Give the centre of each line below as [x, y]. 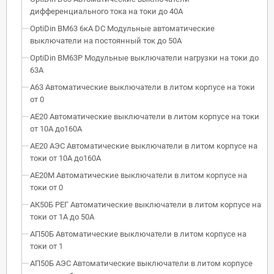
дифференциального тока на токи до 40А [106, 11]
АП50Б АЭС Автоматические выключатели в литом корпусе [141, 263]
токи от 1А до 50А [62, 217]
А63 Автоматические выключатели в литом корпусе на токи [143, 87]
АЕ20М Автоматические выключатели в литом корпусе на [139, 175]
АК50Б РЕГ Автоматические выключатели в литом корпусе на [146, 204]
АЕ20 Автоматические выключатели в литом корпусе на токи [145, 116]
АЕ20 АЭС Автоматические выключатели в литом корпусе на [144, 146]
